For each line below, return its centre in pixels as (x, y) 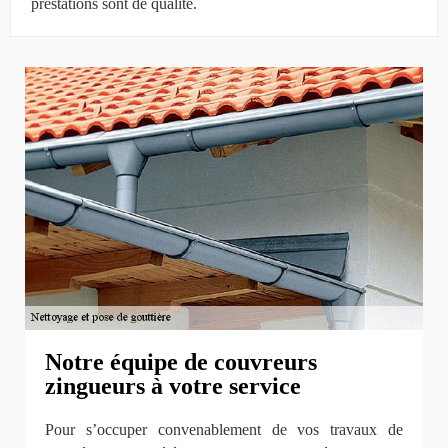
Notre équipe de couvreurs (181, 362)
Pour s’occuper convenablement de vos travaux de (224, 430)
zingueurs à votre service (173, 386)
